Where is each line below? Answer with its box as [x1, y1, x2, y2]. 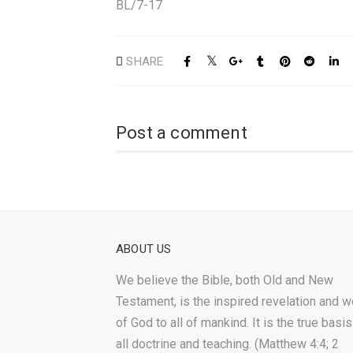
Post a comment [116, 123, 247, 143]
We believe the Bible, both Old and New [116, 273, 333, 288]
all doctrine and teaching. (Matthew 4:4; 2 [116, 336, 339, 351]
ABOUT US [116, 242, 172, 256]
